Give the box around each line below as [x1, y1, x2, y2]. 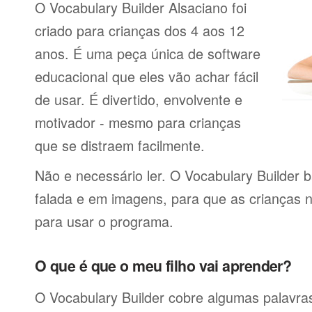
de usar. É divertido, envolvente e [35, 89, 242, 109]
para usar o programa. [35, 211, 173, 231]
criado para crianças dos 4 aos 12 [35, 20, 244, 40]
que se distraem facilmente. [35, 135, 205, 155]
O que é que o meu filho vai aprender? [35, 255, 292, 276]
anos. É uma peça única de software [35, 43, 260, 63]
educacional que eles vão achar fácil [35, 66, 258, 86]
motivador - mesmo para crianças [35, 112, 241, 132]
